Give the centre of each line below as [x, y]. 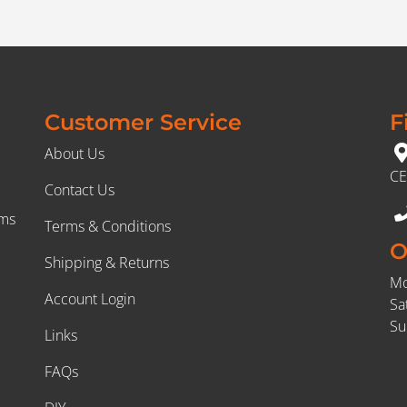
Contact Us [79, 190]
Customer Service [143, 123]
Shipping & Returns [106, 263]
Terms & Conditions [107, 227]
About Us [74, 154]
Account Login [89, 299]
